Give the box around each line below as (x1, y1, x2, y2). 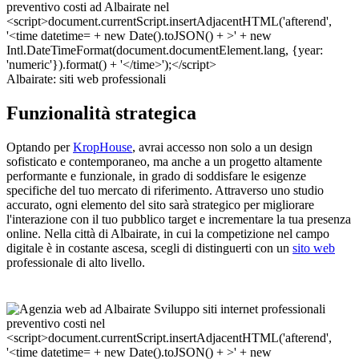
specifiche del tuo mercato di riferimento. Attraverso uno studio (6, 184, 324, 198)
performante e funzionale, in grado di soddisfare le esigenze (6, 169, 306, 184)
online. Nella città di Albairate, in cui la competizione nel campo (6, 227, 329, 241)
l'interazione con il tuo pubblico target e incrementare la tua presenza (6, 212, 351, 227)
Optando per (6, 140, 73, 155)
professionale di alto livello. (6, 256, 145, 270)
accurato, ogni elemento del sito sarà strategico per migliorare (6, 198, 314, 212)
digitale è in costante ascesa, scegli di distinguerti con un (6, 241, 292, 256)
